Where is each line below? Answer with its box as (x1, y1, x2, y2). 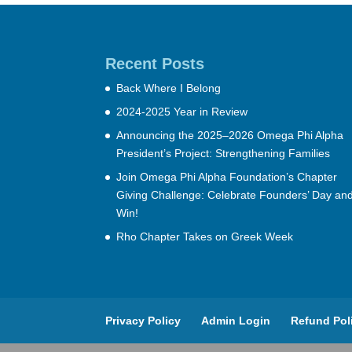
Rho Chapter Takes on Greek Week (116, 229, 294, 243)
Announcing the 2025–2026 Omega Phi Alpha (116, 128, 344, 141)
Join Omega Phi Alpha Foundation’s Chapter (116, 170, 338, 183)
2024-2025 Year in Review (116, 104, 248, 118)
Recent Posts (105, 54, 205, 72)
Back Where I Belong (116, 81, 222, 94)
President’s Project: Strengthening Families (116, 146, 331, 159)
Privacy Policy (105, 313, 181, 327)
